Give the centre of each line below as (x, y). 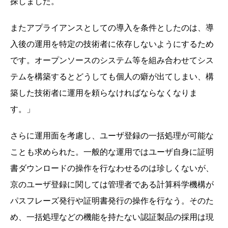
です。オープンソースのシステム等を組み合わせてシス (112, 60)
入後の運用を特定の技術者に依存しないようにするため (112, 44)
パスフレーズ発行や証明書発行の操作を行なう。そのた (112, 201)
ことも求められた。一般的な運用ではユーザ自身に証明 (112, 152)
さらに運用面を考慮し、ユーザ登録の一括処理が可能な (112, 135)
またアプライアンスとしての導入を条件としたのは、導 (112, 27)
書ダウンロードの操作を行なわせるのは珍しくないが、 (112, 168)
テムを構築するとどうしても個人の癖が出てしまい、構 (112, 76)
